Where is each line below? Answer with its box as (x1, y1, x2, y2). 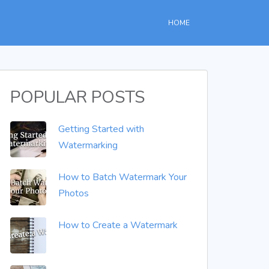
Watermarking (58, 139, 118, 152)
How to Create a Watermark (58, 219, 178, 232)
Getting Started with (58, 122, 144, 136)
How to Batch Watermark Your (58, 171, 187, 184)
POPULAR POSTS (10, 86, 145, 109)
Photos (58, 187, 89, 200)
